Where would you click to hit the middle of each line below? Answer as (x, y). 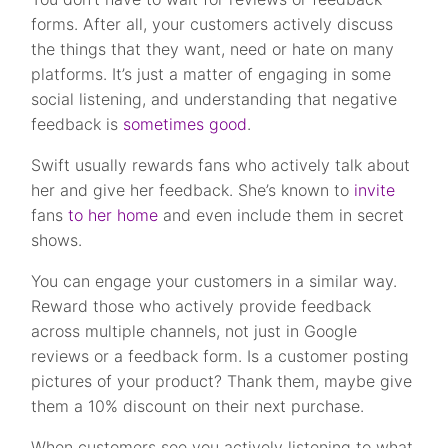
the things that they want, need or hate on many (213, 49)
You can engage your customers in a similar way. (214, 281)
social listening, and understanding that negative (214, 99)
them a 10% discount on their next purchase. (198, 406)
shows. (57, 240)
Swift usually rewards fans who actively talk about (221, 165)
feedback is (77, 124)
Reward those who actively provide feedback (201, 306)
